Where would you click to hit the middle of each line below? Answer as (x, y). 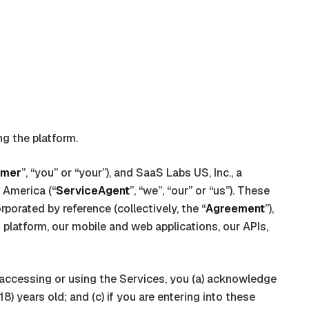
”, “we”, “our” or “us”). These (200, 191)
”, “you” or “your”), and (79, 173)
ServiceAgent (93, 191)
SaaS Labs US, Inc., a (189, 173)
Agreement (235, 209)
